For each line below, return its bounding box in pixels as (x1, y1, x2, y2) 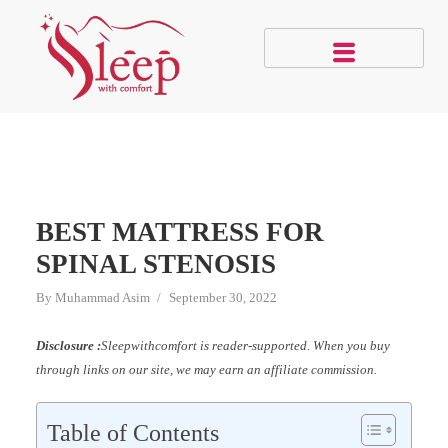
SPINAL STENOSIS (35, 248, 276, 279)
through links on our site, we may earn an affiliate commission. (35, 361, 377, 377)
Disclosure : (35, 337, 101, 353)
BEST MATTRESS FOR (35, 216, 324, 247)
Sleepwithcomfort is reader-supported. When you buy (100, 337, 390, 353)
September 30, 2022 (168, 289, 277, 305)
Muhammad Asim (54, 289, 150, 305)
